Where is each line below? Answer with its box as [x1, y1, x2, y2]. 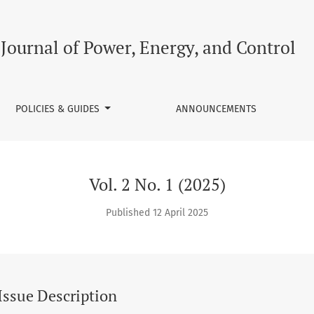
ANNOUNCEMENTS [175, 103, 257, 115]
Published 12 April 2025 [106, 207, 208, 219]
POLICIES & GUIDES [15, 103, 102, 115]
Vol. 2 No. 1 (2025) [88, 173, 226, 196]
